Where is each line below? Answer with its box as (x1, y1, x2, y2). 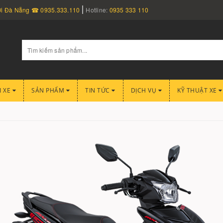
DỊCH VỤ (130, 86, 158, 95)
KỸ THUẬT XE (177, 86, 219, 95)
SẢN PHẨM (31, 86, 66, 95)
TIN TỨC (85, 86, 111, 95)
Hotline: (86, 5, 110, 14)
